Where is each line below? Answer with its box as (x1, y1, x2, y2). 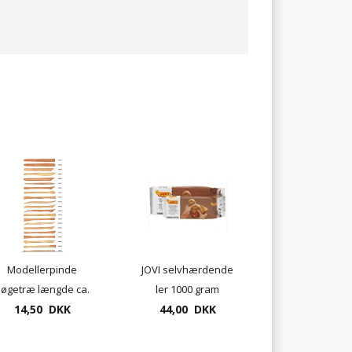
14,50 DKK (13, 302, 71, 317)
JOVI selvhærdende (141, 262, 233, 277)
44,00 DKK (159, 302, 216, 317)
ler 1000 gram (156, 282, 219, 297)
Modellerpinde (7, 262, 77, 277)
